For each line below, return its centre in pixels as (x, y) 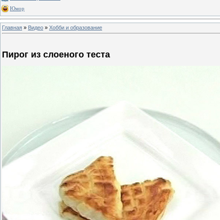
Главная (12, 27)
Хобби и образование (76, 27)
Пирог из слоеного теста (56, 55)
